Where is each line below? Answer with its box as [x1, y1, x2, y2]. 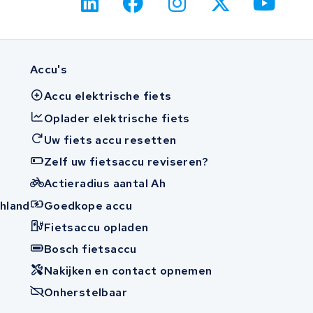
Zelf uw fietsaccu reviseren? [43, 154, 209, 170]
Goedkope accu [43, 198, 133, 213]
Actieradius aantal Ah [43, 176, 166, 191]
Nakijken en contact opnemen [43, 263, 212, 279]
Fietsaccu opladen [43, 219, 149, 235]
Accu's [29, 62, 68, 78]
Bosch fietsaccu [43, 242, 137, 256]
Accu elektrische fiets [43, 89, 172, 104]
